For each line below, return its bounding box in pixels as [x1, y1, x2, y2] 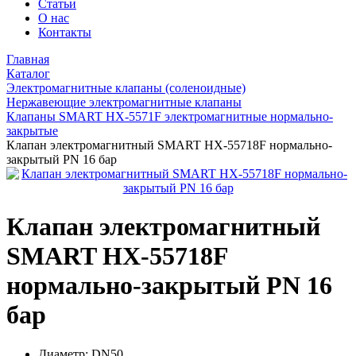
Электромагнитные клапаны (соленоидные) [6, 81, 246, 95]
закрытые [6, 124, 58, 137]
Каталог [6, 67, 50, 80]
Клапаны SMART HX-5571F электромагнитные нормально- [6, 110, 333, 123]
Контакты [38, 25, 91, 39]
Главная [6, 52, 49, 66]
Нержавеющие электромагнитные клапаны [6, 95, 242, 109]
